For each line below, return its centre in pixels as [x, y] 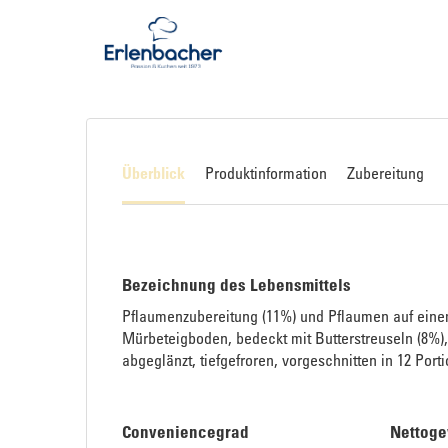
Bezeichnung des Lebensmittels [236, 284]
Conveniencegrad [185, 431]
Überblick [153, 173]
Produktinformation [266, 173]
